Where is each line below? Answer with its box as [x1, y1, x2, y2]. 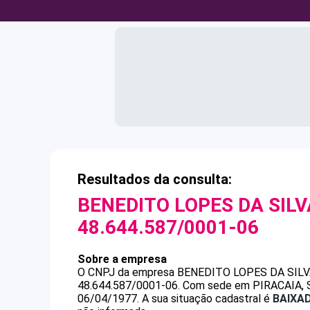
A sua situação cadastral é [139, 292, 273, 305]
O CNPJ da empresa [77, 266, 177, 279]
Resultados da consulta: [77, 171, 232, 188]
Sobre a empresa [77, 253, 167, 266]
